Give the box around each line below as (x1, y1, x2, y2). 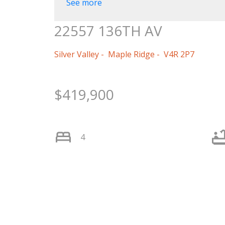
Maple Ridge (107, 48, 155, 60)
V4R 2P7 (163, 48, 194, 60)
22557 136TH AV (54, 21, 162, 40)
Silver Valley (54, 48, 99, 60)
